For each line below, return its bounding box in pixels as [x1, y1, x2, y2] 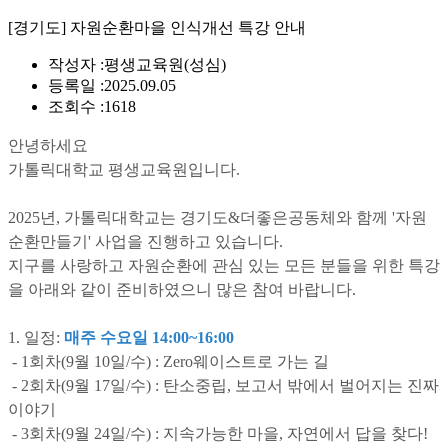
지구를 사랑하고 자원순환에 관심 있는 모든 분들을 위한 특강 [8, 257, 440, 275]
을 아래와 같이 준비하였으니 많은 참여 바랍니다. [8, 281, 356, 299]
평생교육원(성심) [104, 56, 226, 74]
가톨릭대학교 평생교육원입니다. [8, 161, 240, 179]
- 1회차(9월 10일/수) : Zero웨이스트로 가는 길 [8, 353, 329, 371]
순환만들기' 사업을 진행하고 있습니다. [8, 233, 283, 251]
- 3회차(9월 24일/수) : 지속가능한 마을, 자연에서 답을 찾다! [8, 425, 428, 443]
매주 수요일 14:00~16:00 [64, 329, 234, 347]
